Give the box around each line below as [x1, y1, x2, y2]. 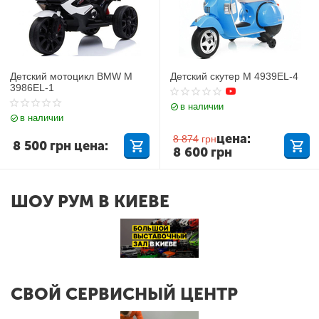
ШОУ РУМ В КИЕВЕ [11, 191, 169, 211]
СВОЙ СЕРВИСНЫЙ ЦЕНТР [11, 283, 238, 304]
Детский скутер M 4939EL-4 [169, 70, 298, 82]
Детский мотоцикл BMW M [10, 70, 133, 82]
